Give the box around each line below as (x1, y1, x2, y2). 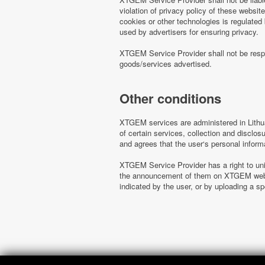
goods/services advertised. (119, 57, 212, 69)
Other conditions (119, 88, 221, 108)
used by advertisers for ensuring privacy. (119, 25, 258, 37)
